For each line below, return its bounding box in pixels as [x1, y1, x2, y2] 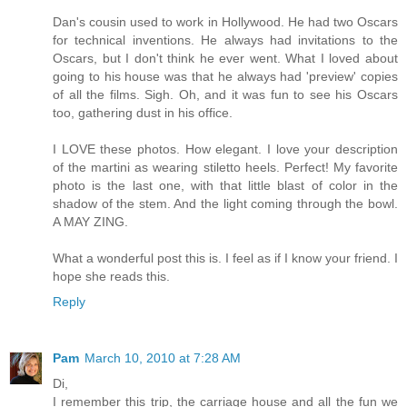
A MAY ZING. [53, 214, 128, 230]
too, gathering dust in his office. [53, 105, 233, 121]
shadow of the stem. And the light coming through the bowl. [53, 196, 398, 212]
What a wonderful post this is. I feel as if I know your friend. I [53, 251, 398, 266]
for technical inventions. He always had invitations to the [53, 33, 398, 48]
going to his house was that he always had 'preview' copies [53, 69, 398, 84]
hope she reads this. [53, 269, 170, 284]
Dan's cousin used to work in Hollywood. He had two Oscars [53, 15, 398, 30]
